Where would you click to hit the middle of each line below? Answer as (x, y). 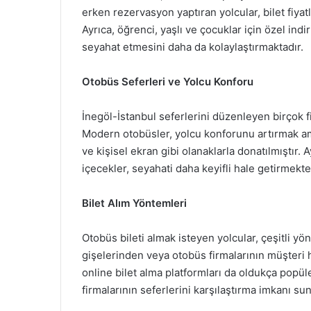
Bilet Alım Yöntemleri (134, 203)
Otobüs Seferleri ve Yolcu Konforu (168, 82)
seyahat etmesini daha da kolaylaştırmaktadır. (193, 47)
